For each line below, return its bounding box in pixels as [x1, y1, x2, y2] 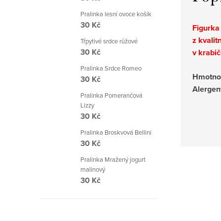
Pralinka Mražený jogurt [80, 155, 146, 164]
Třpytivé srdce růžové [80, 37, 138, 45]
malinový [80, 165, 105, 174]
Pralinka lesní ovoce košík [80, 9, 151, 18]
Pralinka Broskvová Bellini [80, 128, 151, 137]
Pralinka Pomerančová [80, 91, 143, 100]
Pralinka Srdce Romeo [80, 64, 142, 73]
